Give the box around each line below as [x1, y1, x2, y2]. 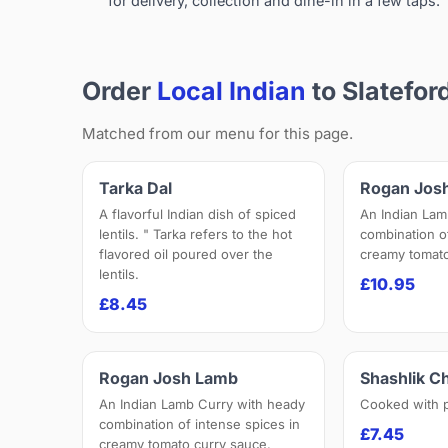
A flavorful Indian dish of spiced [99, 206, 296, 223]
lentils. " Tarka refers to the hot [99, 226, 292, 243]
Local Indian [157, 76, 306, 107]
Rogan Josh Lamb [99, 368, 238, 389]
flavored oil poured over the [99, 246, 273, 263]
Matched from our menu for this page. [82, 124, 353, 144]
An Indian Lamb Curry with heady [99, 396, 305, 413]
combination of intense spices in [99, 416, 300, 433]
